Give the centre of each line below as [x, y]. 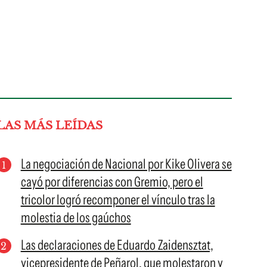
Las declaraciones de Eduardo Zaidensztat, [117, 245]
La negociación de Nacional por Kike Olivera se [126, 164]
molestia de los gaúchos [76, 218]
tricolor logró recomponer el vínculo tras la [118, 200]
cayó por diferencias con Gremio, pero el [112, 182]
